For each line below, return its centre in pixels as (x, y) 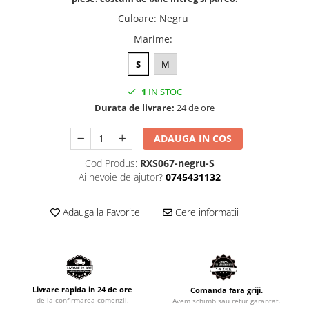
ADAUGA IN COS (193, 138)
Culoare (136, 18)
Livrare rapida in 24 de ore (82, 290)
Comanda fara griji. (227, 290)
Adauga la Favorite (100, 212)
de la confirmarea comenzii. (82, 300)
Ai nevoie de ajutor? (120, 177)
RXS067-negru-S (177, 163)
